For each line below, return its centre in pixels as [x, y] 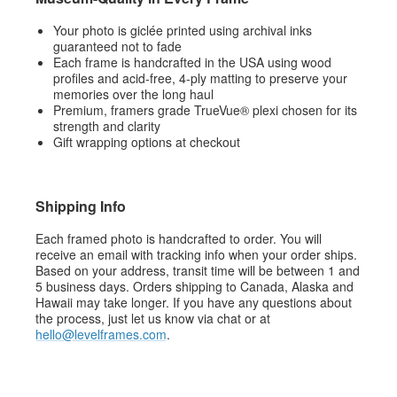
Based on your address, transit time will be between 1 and [198, 270]
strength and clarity [107, 125]
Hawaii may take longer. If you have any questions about [194, 302]
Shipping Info [81, 206]
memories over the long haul [133, 93]
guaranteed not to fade [117, 46]
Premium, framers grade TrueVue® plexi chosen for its [205, 109]
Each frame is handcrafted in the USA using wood [192, 62]
